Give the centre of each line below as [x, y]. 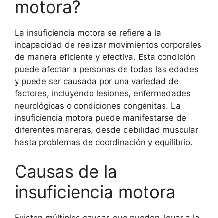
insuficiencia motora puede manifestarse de [100, 118]
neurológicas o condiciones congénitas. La [98, 106]
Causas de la [66, 171]
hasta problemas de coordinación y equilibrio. [104, 142]
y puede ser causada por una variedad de [97, 81]
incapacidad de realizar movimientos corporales [108, 45]
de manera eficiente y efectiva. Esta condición [105, 57]
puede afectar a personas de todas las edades [107, 69]
